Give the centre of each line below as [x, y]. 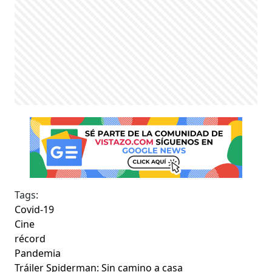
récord [30, 238]
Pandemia [38, 253]
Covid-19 [35, 209]
